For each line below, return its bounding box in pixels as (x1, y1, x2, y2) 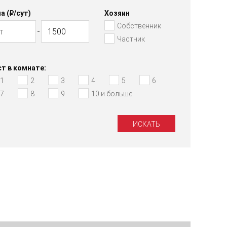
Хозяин (104, 9, 130, 18)
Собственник (117, 22, 162, 30)
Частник (117, 35, 145, 44)
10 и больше (91, 90, 132, 98)
